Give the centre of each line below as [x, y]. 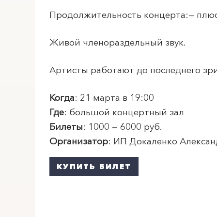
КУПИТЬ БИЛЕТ [94, 166]
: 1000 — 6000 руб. [123, 127]
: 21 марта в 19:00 [114, 98]
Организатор [79, 141]
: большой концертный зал [124, 112]
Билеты [66, 127]
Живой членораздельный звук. [118, 42]
